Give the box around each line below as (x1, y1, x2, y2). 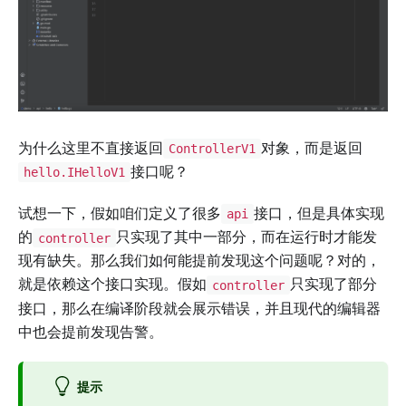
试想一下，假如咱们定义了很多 (18, 204, 221, 223)
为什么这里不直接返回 (18, 138, 163, 157)
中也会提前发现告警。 (18, 322, 163, 341)
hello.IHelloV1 (23, 165, 125, 180)
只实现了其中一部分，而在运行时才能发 (115, 227, 377, 246)
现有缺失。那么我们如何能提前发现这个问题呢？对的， (18, 251, 381, 270)
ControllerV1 (168, 141, 256, 157)
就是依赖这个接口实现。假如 (18, 275, 207, 294)
